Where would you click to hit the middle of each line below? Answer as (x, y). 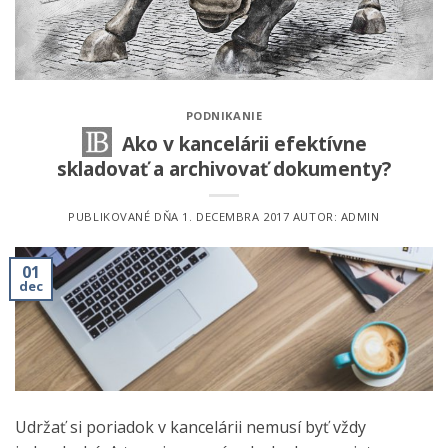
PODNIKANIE (224, 116)
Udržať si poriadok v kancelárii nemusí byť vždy (190, 426)
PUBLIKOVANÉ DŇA (125, 216)
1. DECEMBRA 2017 (236, 216)
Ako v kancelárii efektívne (244, 144)
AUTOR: (315, 216)
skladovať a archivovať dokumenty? (224, 169)
